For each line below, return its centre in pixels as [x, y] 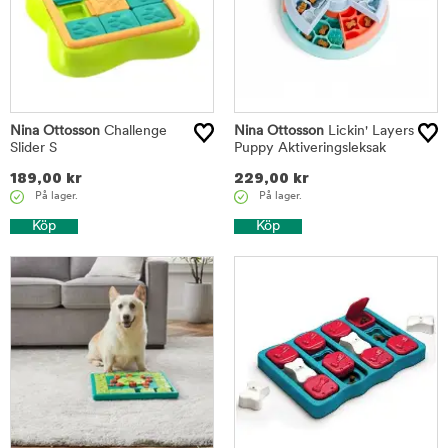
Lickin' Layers [369, 131]
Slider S [33, 148]
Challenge [133, 131]
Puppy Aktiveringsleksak [310, 148]
